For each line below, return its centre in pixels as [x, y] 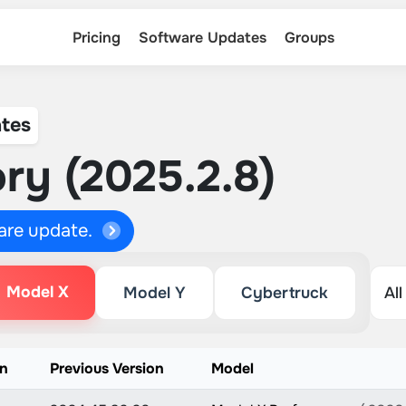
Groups [309, 37]
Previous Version [106, 368]
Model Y [154, 293]
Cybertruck [285, 293]
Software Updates [202, 37]
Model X [37, 292]
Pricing [96, 37]
